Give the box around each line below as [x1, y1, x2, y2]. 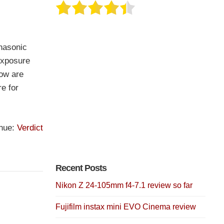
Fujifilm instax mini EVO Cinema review [55, 202, 196, 211]
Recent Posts [55, 162, 106, 173]
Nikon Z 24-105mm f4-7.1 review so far [55, 180, 192, 189]
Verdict [17, 122, 43, 132]
